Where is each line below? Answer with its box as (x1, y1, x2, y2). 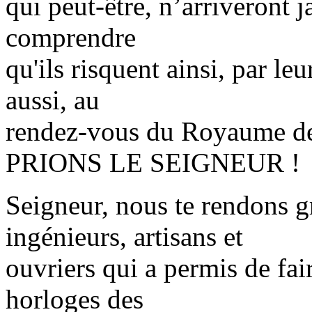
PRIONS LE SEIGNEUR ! (6, 147, 300, 178)
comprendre (6, 22, 136, 52)
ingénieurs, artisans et (6, 221, 243, 251)
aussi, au (6, 84, 100, 115)
